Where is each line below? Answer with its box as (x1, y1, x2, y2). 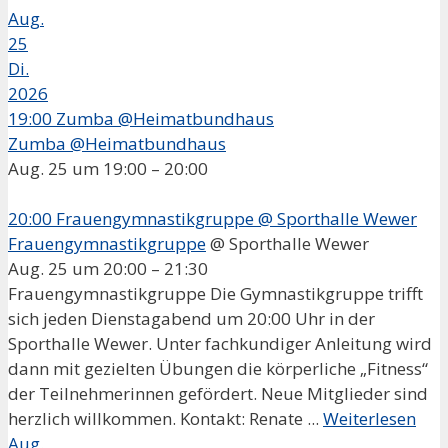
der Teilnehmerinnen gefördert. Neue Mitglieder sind (8, 381, 428, 405)
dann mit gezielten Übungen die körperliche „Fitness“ (8, 356, 428, 380)
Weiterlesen (323, 406, 416, 430)
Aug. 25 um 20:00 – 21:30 (8, 256, 208, 280)
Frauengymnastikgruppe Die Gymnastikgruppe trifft (8, 281, 423, 305)
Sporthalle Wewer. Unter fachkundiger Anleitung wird (8, 331, 432, 355)
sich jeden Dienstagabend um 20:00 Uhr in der (8, 306, 375, 330)
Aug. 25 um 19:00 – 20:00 (8, 156, 208, 180)
